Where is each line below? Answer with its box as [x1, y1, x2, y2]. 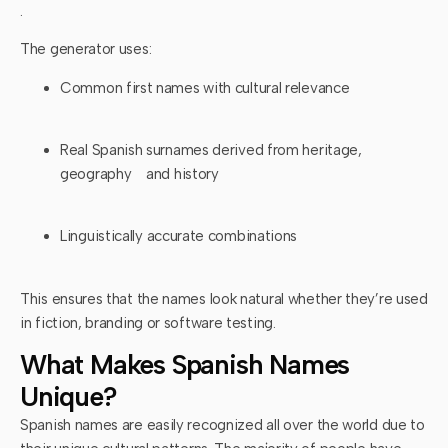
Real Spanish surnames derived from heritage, [60, 140, 362, 159]
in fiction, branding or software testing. [20, 313, 276, 332]
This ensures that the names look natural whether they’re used [20, 289, 428, 308]
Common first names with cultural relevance [60, 78, 350, 97]
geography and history [60, 164, 219, 183]
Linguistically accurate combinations [60, 227, 298, 246]
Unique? [20, 380, 117, 414]
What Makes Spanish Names [20, 348, 350, 382]
